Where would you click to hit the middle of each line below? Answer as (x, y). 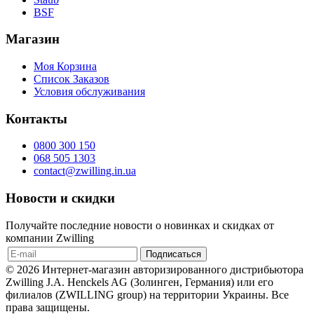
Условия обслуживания (89, 92)
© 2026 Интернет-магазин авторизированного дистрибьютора (155, 269)
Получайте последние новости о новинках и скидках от (140, 225)
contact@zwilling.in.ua (85, 171)
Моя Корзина (65, 67)
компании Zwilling (50, 238)
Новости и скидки (60, 198)
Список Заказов (71, 79)
